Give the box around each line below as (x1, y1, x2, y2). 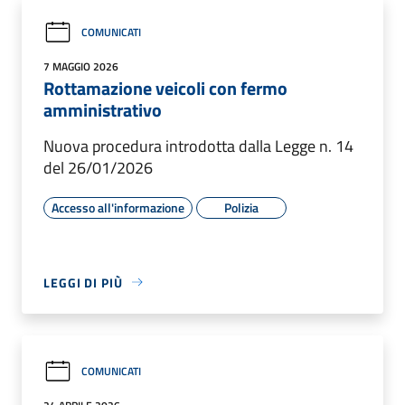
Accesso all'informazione (52, 197, 184, 217)
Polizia (224, 197, 259, 217)
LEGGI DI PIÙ (43, 272, 123, 292)
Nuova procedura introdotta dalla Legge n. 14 (43, 133, 353, 158)
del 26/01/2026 (43, 155, 153, 180)
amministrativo (43, 95, 162, 124)
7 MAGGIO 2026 (43, 57, 118, 75)
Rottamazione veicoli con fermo (43, 73, 287, 102)
